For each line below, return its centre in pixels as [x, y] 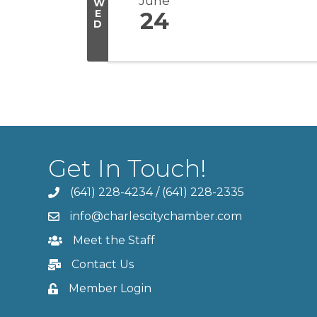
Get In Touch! [127, 168]
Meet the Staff [114, 240]
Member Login [110, 288]
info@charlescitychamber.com [156, 216]
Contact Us [103, 264]
